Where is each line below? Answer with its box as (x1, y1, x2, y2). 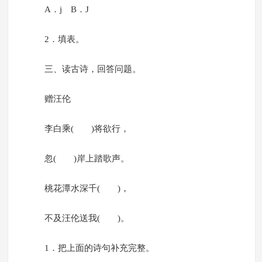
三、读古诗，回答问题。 (44, 64, 141, 74)
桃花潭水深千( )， (44, 184, 129, 194)
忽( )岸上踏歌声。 (44, 154, 129, 164)
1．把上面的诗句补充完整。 (44, 243, 154, 253)
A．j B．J (44, 5, 89, 15)
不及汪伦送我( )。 (44, 213, 129, 223)
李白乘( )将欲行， (44, 124, 129, 134)
